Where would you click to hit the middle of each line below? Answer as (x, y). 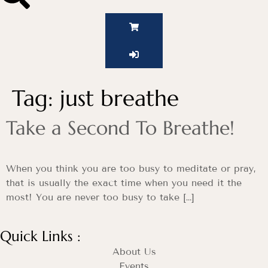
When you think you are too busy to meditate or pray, (131, 169)
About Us (134, 251)
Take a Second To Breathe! (120, 128)
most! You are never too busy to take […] (100, 197)
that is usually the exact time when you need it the (124, 183)
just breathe (119, 98)
